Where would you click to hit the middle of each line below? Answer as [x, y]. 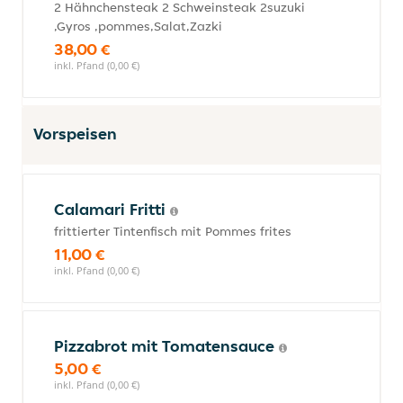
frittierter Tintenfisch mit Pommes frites [173, 231]
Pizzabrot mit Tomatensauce [166, 346]
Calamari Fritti [112, 209]
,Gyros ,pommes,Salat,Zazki [138, 26]
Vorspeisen [75, 134]
